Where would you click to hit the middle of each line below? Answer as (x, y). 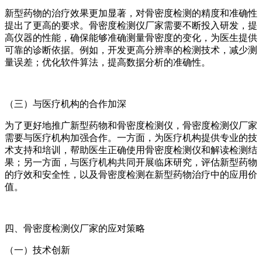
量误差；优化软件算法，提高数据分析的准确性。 (108, 62)
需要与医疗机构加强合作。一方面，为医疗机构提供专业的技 (131, 137)
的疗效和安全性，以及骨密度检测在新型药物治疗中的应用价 (131, 174)
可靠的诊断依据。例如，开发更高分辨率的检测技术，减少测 (131, 50)
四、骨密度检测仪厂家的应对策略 (75, 228)
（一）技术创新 (37, 250)
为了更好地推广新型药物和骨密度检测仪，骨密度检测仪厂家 (131, 125)
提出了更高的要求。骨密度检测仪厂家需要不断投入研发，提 (131, 25)
